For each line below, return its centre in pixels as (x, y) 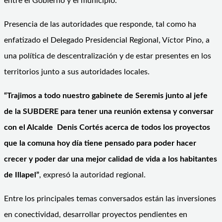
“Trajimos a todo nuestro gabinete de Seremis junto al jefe (106, 95)
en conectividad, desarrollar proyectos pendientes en (96, 214)
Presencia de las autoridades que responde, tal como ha (100, 24)
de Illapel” (22, 175)
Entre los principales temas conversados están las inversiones (110, 198)
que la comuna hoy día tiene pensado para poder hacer (100, 143)
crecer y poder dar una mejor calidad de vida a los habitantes (111, 159)
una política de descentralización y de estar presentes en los (108, 56)
